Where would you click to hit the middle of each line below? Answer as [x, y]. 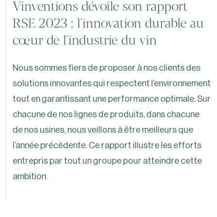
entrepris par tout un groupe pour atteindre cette [108, 161]
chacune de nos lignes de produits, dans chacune [106, 115]
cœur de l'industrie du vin [85, 41]
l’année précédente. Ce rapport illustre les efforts [107, 146]
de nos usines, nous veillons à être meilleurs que [103, 130]
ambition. [31, 177]
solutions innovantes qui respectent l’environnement [112, 84]
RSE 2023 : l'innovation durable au [108, 24]
